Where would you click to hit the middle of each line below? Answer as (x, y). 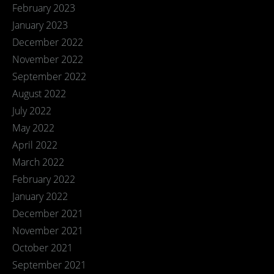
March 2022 (38, 162)
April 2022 (35, 145)
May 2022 (33, 128)
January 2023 (40, 25)
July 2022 (32, 111)
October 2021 (43, 248)
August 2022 (39, 94)
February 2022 (44, 179)
